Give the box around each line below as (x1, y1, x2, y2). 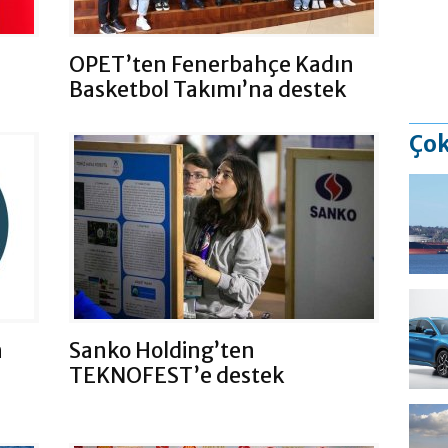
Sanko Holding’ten (69, 336, 255, 364)
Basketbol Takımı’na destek (69, 76, 346, 104)
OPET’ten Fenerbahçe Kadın (69, 51, 354, 79)
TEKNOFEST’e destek (69, 361, 284, 389)
